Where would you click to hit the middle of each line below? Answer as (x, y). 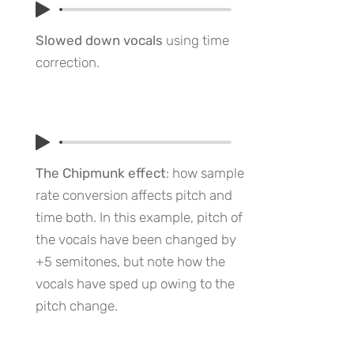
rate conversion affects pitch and (134, 195)
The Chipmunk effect (101, 173)
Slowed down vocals (99, 40)
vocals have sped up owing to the (135, 284)
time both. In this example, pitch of (139, 217)
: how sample (205, 173)
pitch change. (77, 306)
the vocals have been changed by (136, 239)
